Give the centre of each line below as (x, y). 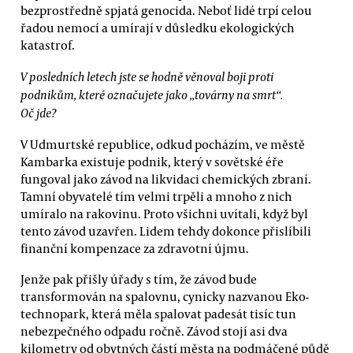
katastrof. (48, 45)
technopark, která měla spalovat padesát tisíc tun (158, 314)
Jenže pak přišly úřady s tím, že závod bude (139, 279)
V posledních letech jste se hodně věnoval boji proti (147, 76)
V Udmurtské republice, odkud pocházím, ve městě (163, 144)
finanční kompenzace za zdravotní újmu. (135, 248)
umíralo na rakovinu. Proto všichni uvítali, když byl (164, 214)
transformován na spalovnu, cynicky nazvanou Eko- (165, 297)
